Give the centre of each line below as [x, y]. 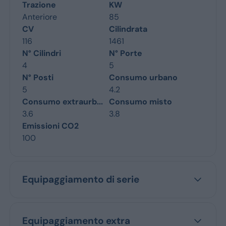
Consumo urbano [143, 77]
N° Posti [38, 77]
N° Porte [126, 53]
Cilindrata [128, 29]
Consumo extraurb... [62, 102]
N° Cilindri [41, 53]
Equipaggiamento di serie [80, 179]
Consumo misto [140, 102]
